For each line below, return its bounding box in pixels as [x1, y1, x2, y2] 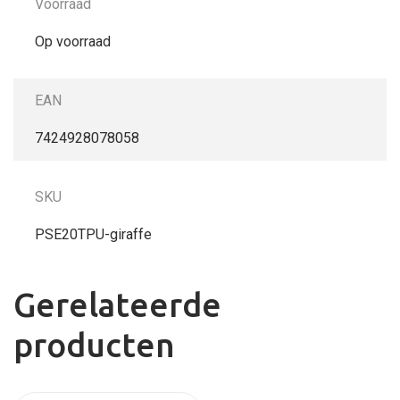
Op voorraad [35, 32, 111, 50]
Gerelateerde [13, 286, 221, 323]
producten [13, 326, 175, 363]
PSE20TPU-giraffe [35, 225, 152, 243]
